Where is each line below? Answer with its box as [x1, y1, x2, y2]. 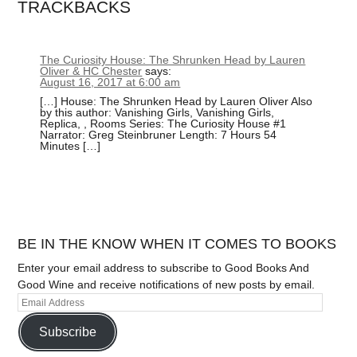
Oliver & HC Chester [40, 64, 143, 77]
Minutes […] [40, 139, 101, 152]
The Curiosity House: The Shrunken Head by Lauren [40, 53, 306, 66]
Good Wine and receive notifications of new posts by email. [18, 278, 316, 292]
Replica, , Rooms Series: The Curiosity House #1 [40, 117, 287, 130]
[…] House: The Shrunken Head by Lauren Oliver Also [40, 95, 313, 108]
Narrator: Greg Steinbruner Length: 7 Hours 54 [40, 128, 277, 141]
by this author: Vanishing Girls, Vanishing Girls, [40, 106, 275, 119]
